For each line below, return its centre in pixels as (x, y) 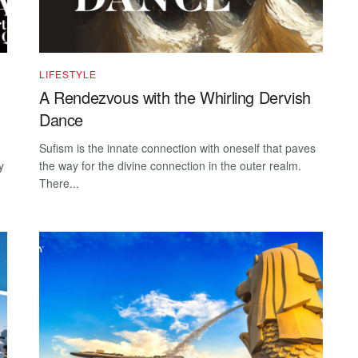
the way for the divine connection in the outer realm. (170, 165)
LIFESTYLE (68, 74)
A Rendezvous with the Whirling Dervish (175, 97)
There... (59, 183)
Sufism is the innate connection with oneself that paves (177, 147)
